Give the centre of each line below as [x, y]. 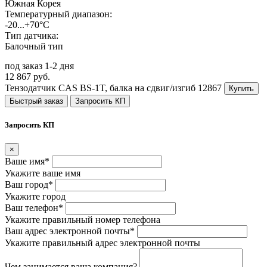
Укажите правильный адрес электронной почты [103, 243]
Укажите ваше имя [43, 173]
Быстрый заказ [36, 101]
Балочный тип [34, 46]
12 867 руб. [27, 76]
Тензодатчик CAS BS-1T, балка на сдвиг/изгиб [100, 88]
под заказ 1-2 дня [39, 66]
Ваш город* [29, 185]
